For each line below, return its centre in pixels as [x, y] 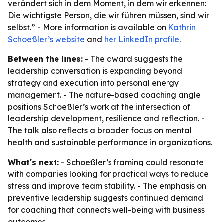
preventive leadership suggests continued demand [106, 198]
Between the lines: [45, 59]
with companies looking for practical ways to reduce [108, 174]
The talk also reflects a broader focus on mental [100, 130]
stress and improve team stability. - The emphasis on [107, 186]
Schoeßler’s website [46, 39]
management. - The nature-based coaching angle [104, 95]
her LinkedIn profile [142, 39]
